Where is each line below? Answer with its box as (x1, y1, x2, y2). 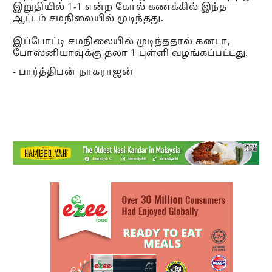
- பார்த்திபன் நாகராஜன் (13, 66, 134, 78)
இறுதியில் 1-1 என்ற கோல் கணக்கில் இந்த (13, 1, 227, 13)
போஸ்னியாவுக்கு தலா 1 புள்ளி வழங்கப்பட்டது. (13, 47, 248, 59)
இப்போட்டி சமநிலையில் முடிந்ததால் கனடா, (13, 36, 231, 48)
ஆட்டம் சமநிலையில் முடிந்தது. (13, 13, 164, 25)
